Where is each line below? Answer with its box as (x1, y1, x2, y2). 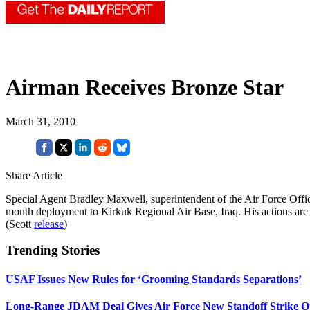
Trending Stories (6, 243, 100, 258)
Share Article (6, 169, 62, 181)
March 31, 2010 (6, 115, 75, 127)
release (34, 217, 64, 230)
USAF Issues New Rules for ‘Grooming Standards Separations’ (6, 273, 302, 285)
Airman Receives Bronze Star (6, 75, 284, 100)
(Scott (6, 217, 34, 230)
